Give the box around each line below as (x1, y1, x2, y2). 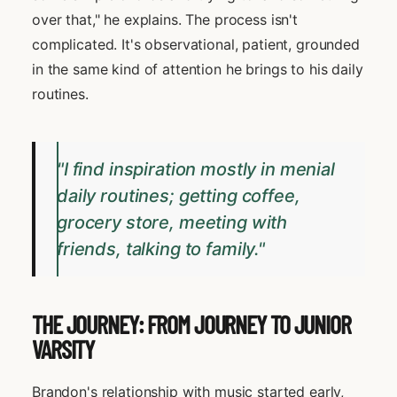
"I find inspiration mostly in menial (57, 158, 335, 180)
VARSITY (32, 333, 95, 364)
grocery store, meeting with (57, 211, 288, 233)
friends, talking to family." (57, 237, 265, 260)
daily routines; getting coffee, (57, 184, 300, 206)
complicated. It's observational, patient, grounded (32, 35, 360, 53)
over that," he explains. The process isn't (32, 10, 298, 28)
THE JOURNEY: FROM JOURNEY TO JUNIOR (32, 308, 351, 339)
